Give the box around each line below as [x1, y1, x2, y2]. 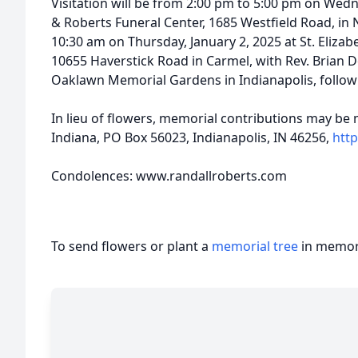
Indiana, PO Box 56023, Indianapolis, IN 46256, [51, 129, 332, 146]
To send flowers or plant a [51, 237, 212, 255]
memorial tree [212, 237, 298, 255]
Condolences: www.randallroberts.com [51, 167, 287, 185]
